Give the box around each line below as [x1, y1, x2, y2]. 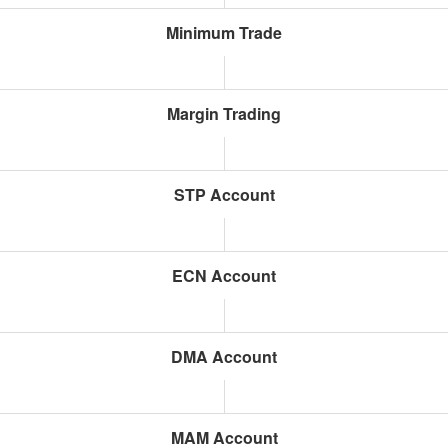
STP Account [173, 183, 275, 206]
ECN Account [172, 264, 276, 287]
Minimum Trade [166, 21, 282, 44]
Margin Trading [167, 102, 281, 125]
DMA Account [171, 345, 277, 368]
